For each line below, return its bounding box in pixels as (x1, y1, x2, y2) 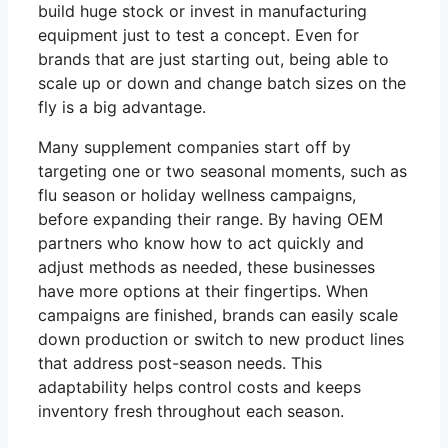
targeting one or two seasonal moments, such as (38, 161, 407, 182)
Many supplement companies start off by (38, 137, 351, 158)
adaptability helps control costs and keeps (38, 377, 361, 398)
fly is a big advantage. (38, 97, 206, 118)
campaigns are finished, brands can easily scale (38, 305, 398, 326)
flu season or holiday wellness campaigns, (38, 185, 356, 206)
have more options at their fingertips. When (38, 281, 368, 302)
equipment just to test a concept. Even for (38, 25, 359, 46)
